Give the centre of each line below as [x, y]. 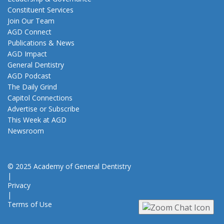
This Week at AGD [37, 119]
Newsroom [26, 130]
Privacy [19, 185]
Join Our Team [31, 20]
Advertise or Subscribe [43, 108]
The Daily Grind [32, 86]
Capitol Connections [40, 97]
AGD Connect [29, 31]
